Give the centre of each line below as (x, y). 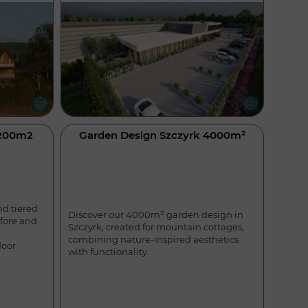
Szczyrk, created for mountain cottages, (156, 227)
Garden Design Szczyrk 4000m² (162, 135)
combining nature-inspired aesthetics (153, 240)
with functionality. (108, 252)
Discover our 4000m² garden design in (155, 215)
